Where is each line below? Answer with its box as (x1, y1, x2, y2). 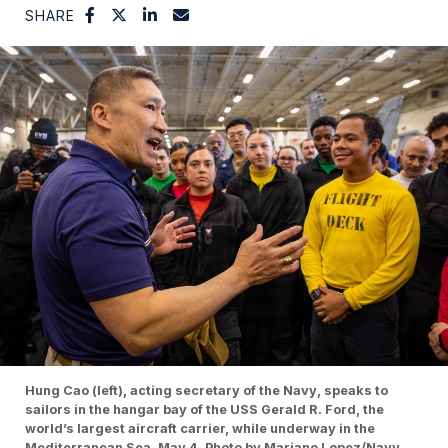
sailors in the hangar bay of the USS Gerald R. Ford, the (25, 401, 384, 417)
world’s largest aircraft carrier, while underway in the (25, 420, 375, 436)
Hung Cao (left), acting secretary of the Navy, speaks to (25, 382, 388, 398)
